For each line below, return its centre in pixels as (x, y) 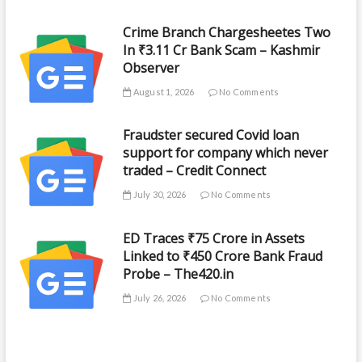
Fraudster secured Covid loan (211, 135)
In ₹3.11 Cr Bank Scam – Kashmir (222, 50)
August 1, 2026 (163, 91)
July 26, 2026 (159, 297)
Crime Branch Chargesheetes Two (227, 32)
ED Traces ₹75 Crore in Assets (214, 238)
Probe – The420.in (179, 274)
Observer (152, 67)
